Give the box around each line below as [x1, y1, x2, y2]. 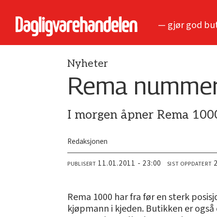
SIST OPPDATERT [167, 160, 212, 169]
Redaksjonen [67, 136, 108, 147]
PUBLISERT [67, 160, 96, 169]
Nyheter [67, 58, 108, 70]
